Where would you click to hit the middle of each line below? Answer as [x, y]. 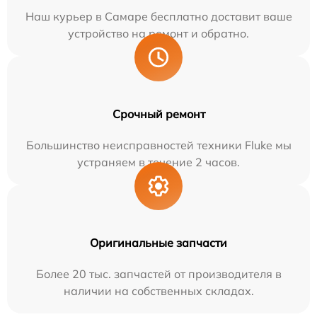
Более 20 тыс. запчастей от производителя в [158, 274]
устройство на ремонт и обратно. [158, 33]
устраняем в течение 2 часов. [158, 162]
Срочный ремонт [158, 114]
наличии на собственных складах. [158, 291]
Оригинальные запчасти [158, 243]
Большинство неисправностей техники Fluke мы [158, 145]
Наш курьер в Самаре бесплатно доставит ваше [158, 16]
